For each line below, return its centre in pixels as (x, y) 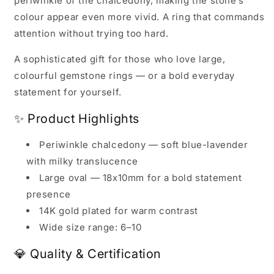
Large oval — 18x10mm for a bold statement (141, 178)
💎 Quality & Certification (88, 254)
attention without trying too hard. (91, 34)
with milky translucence (82, 161)
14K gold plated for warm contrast (119, 211)
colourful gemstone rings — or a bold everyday (125, 76)
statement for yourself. (68, 92)
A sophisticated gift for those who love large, (120, 59)
